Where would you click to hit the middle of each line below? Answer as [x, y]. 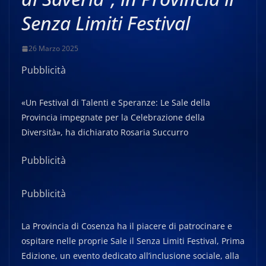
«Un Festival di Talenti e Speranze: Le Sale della [116, 102]
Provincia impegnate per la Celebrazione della [113, 117]
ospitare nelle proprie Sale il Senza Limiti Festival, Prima [133, 241]
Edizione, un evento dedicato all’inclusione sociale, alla [130, 256]
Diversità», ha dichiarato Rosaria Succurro [105, 132]
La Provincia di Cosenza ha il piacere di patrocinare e [127, 226]
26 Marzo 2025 [53, 48]
